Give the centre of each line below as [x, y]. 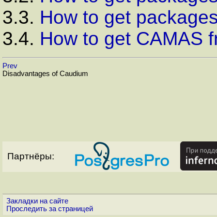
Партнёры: [31, 156]
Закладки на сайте [37, 201]
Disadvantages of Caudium [45, 73]
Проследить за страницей [50, 209]
